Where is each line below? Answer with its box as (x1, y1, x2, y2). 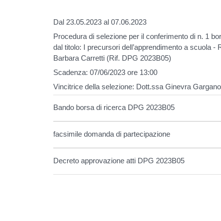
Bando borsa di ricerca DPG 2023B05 (53, 103, 175, 111)
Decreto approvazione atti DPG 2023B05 (53, 156, 185, 165)
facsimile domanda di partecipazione (53, 129, 171, 138)
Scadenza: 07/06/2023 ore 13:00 (53, 68, 158, 76)
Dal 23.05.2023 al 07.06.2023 (53, 17, 147, 26)
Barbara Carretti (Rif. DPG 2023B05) (53, 53, 172, 62)
